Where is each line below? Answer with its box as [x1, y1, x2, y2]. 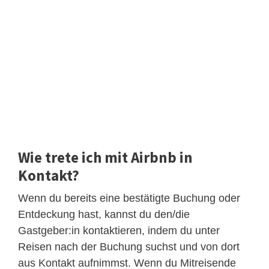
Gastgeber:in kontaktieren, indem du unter [18, 224, 220, 237]
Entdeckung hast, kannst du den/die [18, 208, 190, 220]
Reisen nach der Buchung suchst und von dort [18, 240, 240, 253]
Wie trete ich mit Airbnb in [18, 147, 193, 167]
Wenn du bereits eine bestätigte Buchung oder [18, 192, 240, 204]
